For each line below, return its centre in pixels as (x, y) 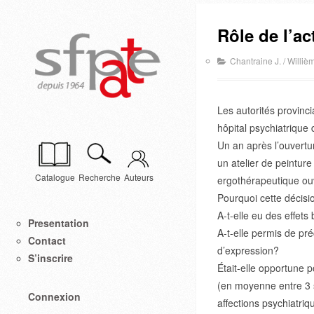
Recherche (100, 177)
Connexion (54, 297)
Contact (47, 241)
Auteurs (139, 177)
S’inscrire (50, 258)
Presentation (59, 223)
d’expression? (248, 250)
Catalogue (55, 177)
